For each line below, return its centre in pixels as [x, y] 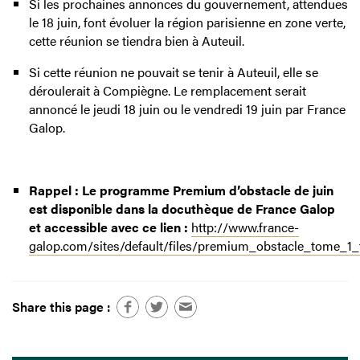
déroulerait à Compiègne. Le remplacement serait [167, 91]
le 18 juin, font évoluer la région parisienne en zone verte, [187, 22]
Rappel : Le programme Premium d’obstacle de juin [181, 190]
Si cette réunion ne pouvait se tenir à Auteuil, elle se [173, 72]
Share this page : [61, 306]
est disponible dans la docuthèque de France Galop [182, 209]
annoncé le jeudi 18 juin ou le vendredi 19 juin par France [187, 109]
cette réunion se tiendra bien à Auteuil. [136, 41]
